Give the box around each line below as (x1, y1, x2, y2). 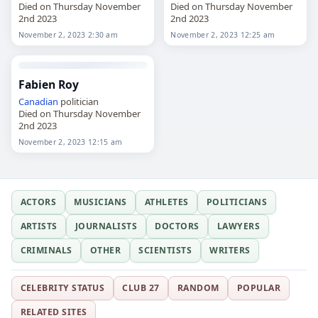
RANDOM (177, 282, 219, 295)
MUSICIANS (74, 196, 127, 209)
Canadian (18, 94, 58, 108)
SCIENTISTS (138, 244, 192, 257)
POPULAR (236, 282, 281, 295)
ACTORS (20, 196, 57, 209)
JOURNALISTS (75, 220, 138, 233)
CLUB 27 (122, 282, 160, 295)
